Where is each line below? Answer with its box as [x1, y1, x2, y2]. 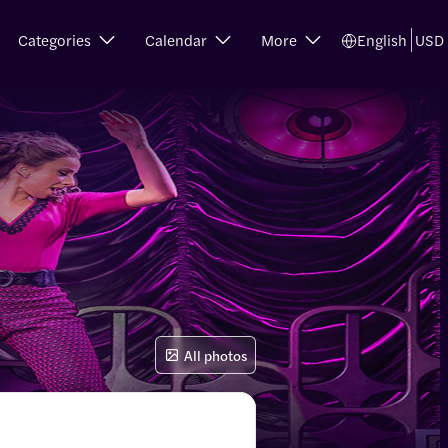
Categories [17, 29, 91, 50]
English [356, 29, 407, 50]
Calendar [144, 29, 207, 50]
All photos [184, 344, 247, 365]
